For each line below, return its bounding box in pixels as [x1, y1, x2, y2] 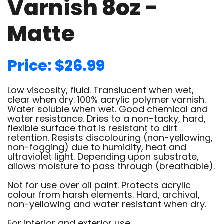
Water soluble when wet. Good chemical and [7, 103, 208, 115]
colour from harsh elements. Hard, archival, [7, 188, 200, 201]
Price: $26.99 [7, 55, 105, 76]
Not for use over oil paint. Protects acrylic [7, 179, 191, 191]
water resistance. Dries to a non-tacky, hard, [7, 112, 206, 125]
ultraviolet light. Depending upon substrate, [7, 150, 199, 163]
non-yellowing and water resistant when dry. [7, 198, 206, 210]
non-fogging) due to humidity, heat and [7, 141, 186, 153]
